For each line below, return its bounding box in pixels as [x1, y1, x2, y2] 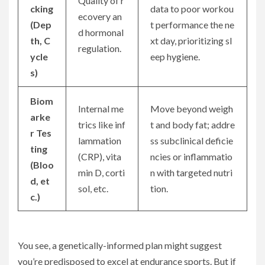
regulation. [78, 43, 121, 54]
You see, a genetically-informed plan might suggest [18, 240, 222, 251]
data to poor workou [150, 3, 234, 15]
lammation [78, 135, 121, 147]
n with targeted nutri [150, 167, 232, 179]
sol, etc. [78, 183, 108, 195]
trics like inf [78, 119, 125, 131]
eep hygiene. [150, 51, 200, 63]
